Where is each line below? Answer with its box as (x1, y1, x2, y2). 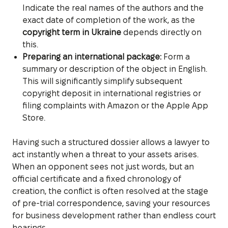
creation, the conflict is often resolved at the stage (12, 186, 208, 195)
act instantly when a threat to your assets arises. (12, 150, 198, 159)
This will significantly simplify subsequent (22, 76, 182, 85)
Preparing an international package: (22, 52, 161, 61)
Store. (22, 113, 45, 122)
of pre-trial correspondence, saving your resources (12, 198, 210, 208)
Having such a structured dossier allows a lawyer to (12, 137, 210, 147)
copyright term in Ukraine (22, 27, 121, 37)
